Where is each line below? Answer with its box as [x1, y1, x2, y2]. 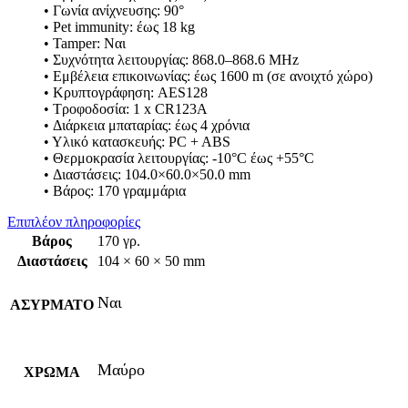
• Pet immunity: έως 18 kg [44, 19, 195, 36]
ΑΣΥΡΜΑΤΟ [10, 297, 94, 313]
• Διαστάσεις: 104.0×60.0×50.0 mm [44, 167, 250, 183]
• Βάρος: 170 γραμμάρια [44, 183, 186, 199]
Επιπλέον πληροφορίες [7, 214, 140, 230]
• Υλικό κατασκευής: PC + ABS [44, 134, 230, 150]
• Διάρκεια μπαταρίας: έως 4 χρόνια [44, 117, 250, 134]
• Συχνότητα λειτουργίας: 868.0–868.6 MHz [44, 52, 299, 68]
